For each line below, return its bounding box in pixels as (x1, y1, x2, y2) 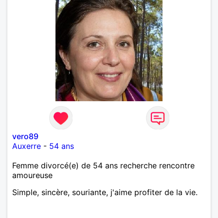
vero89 (12, 131, 38, 141)
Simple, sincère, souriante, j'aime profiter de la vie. (12, 187, 198, 197)
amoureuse (12, 170, 53, 180)
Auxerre (12, 141, 41, 151)
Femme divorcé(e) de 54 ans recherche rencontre (12, 160, 195, 170)
